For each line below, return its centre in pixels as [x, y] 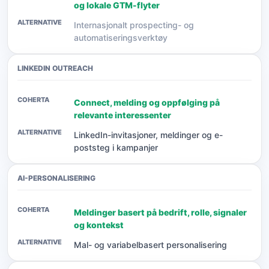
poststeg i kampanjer [116, 147]
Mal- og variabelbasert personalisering [150, 245]
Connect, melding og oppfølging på [147, 102]
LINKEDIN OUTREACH [55, 68]
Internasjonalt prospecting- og [134, 25]
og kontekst [99, 225]
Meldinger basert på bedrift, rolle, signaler [160, 212]
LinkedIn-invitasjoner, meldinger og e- [148, 135]
